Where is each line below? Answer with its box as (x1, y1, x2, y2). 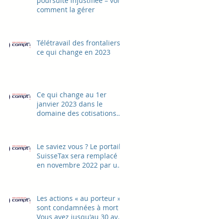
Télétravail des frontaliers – (37, 38, 126, 47)
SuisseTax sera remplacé (37, 151, 117, 160)
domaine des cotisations (37, 108, 116, 118)
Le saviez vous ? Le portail (37, 141, 121, 151)
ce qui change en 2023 (37, 47, 110, 57)
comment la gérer (37, 4, 95, 14)
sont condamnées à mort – (37, 202, 124, 212)
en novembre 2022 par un (37, 160, 122, 170)
